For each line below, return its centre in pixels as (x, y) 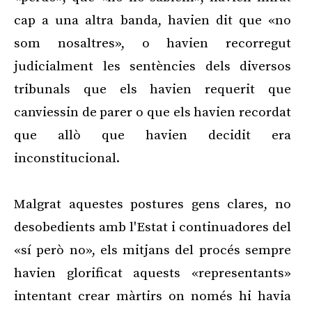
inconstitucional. (67, 159)
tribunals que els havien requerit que (153, 90)
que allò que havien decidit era (153, 136)
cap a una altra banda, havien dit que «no (153, 21)
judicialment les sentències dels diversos (153, 67)
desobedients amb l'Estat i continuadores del (153, 228)
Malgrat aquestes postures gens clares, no (153, 205)
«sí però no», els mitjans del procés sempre (153, 251)
